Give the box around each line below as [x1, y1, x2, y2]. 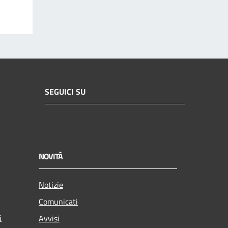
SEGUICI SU [45, 85, 85, 98]
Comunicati [39, 195, 78, 208]
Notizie [39, 178, 63, 191]
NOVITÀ [39, 150, 63, 162]
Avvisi [39, 212, 60, 224]
